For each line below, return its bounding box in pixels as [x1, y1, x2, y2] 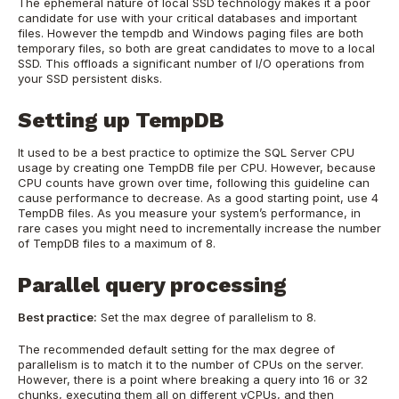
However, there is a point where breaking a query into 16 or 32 [18, 372, 368, 387]
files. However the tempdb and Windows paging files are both [18, 26, 363, 41]
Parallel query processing [18, 272, 287, 297]
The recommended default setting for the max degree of [18, 342, 335, 357]
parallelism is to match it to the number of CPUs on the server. [18, 357, 363, 372]
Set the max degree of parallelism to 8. [97, 309, 316, 324]
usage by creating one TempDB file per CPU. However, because [18, 160, 376, 175]
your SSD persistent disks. [18, 71, 162, 86]
